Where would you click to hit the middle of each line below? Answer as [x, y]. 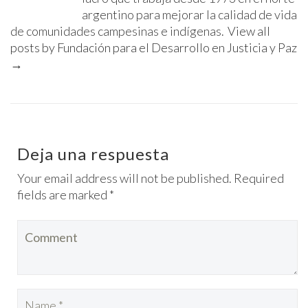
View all [249, 31]
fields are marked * [66, 194]
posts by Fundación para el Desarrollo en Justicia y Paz [154, 47]
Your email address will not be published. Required [151, 178]
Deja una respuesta [93, 153]
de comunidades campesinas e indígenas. [118, 31]
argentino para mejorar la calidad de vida [189, 14]
